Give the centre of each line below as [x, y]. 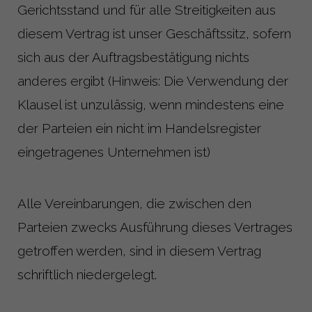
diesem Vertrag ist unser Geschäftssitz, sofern [154, 33]
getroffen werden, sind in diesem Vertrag [139, 250]
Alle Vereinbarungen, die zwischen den [134, 203]
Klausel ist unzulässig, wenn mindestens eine [151, 104]
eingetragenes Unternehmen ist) [114, 151]
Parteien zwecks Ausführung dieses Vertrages [155, 227]
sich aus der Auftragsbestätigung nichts [133, 57]
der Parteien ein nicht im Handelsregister [139, 128]
